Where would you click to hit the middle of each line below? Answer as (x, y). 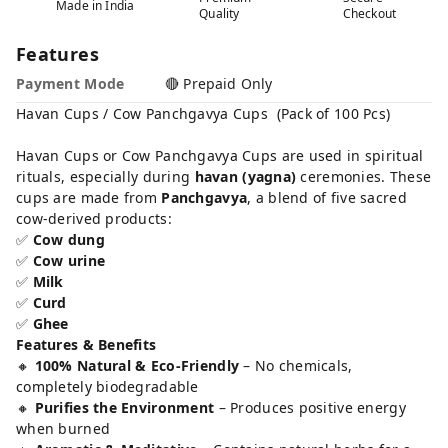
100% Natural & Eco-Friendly (137, 365)
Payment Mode (70, 83)
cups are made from (89, 197)
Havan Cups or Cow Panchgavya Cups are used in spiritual (220, 155)
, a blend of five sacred (327, 197)
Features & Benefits (86, 344)
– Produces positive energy (310, 407)
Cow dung (68, 239)
